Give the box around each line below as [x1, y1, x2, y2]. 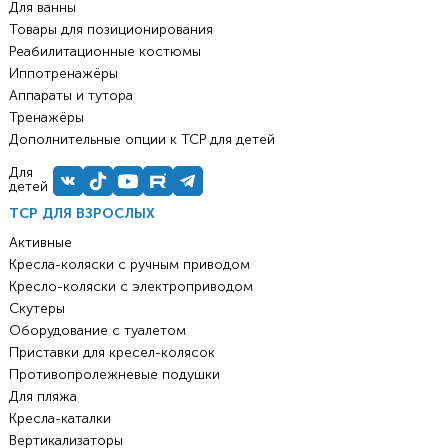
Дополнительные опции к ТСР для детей [8, 131, 275, 149]
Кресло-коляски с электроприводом [8, 278, 253, 296]
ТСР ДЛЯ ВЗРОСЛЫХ [8, 205, 155, 223]
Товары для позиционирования [8, 21, 213, 39]
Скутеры [8, 300, 65, 318]
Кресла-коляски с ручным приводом [8, 256, 250, 274]
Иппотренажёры [8, 65, 118, 83]
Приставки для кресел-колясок [8, 344, 215, 362]
